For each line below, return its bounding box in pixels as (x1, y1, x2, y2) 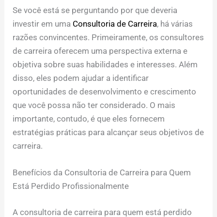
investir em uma (13, 18, 73, 29)
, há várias (157, 18, 193, 29)
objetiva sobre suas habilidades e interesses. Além (13, 59, 198, 69)
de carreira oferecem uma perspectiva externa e (13, 46, 188, 56)
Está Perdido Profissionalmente (13, 181, 129, 191)
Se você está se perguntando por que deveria (13, 5, 178, 15)
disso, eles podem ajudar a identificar (13, 73, 149, 83)
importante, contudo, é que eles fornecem (13, 113, 165, 124)
